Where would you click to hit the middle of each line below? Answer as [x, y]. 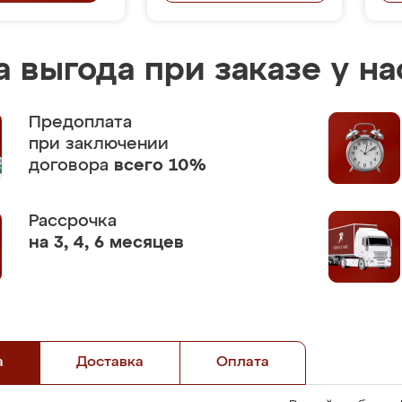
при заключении [99, 144]
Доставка [110, 363]
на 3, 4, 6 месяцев [106, 243]
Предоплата [80, 122]
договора [71, 166]
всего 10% [160, 166]
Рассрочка [73, 221]
